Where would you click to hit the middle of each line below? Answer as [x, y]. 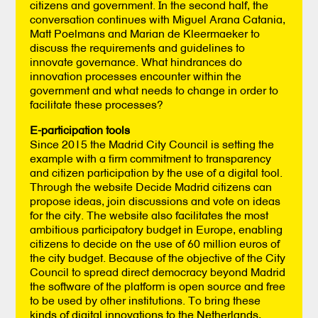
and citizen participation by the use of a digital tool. [157, 172]
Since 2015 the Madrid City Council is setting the [152, 144]
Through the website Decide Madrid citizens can [151, 186]
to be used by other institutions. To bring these [146, 300]
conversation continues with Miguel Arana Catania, [158, 19]
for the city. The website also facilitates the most [149, 215]
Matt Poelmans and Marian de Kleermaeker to [145, 33]
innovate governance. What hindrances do [136, 61]
